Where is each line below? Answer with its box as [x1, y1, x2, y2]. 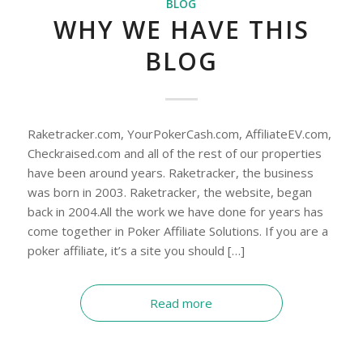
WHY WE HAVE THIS [53, 12, 310, 46]
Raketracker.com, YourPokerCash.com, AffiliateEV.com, [27, 125, 331, 142]
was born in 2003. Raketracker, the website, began [27, 183, 312, 200]
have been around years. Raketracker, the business [27, 164, 314, 181]
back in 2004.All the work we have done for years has [27, 203, 323, 220]
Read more [150, 294, 213, 311]
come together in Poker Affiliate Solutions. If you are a [27, 222, 328, 239]
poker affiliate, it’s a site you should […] [27, 241, 245, 258]
